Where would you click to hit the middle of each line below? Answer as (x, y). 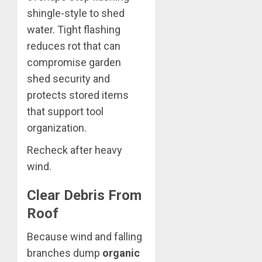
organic (121, 253)
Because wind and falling (85, 237)
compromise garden (74, 63)
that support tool (65, 112)
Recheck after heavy (75, 150)
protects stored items (78, 95)
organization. (57, 128)
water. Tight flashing (74, 30)
